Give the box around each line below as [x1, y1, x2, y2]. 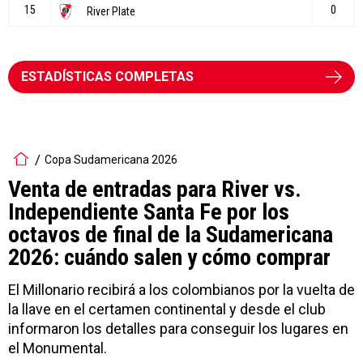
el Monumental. [8, 339, 107, 357]
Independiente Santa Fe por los [8, 198, 289, 225]
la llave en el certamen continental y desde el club [8, 300, 326, 318]
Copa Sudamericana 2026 [45, 153, 177, 167]
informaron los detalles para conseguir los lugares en [8, 319, 348, 337]
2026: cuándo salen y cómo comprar [8, 243, 331, 271]
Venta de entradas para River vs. [8, 175, 301, 203]
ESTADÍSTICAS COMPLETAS [21, 68, 194, 84]
